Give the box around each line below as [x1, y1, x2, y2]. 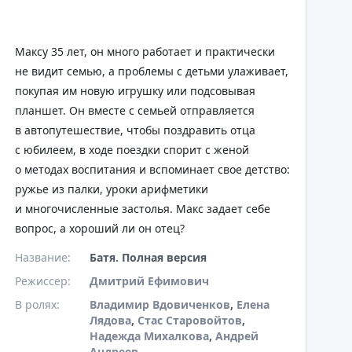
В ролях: [15, 297, 60, 312]
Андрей [215, 328, 258, 343]
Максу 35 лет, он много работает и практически [15, 44, 275, 59]
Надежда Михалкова [90, 328, 209, 343]
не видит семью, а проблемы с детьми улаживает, [15, 64, 288, 79]
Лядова [90, 313, 131, 328]
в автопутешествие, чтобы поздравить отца [15, 123, 255, 137]
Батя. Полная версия [90, 250, 207, 265]
